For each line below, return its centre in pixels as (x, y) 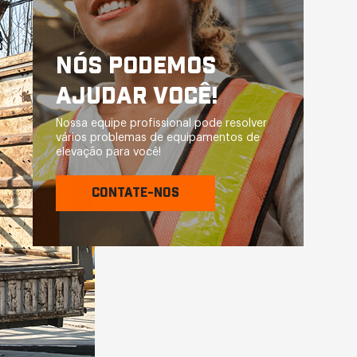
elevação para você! (109, 153)
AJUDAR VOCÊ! (137, 97)
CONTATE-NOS (136, 193)
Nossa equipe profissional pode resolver (162, 124)
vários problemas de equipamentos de (158, 138)
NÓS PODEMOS (136, 67)
